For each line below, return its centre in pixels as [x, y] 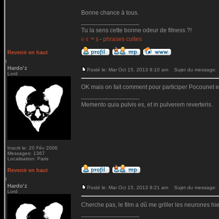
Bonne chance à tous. [110, 13]
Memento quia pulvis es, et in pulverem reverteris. [147, 105]
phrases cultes [122, 39]
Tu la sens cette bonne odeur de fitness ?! [136, 30]
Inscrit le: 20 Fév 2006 [33, 148]
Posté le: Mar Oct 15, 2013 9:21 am [128, 187]
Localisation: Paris [28, 159]
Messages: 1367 [26, 153]
